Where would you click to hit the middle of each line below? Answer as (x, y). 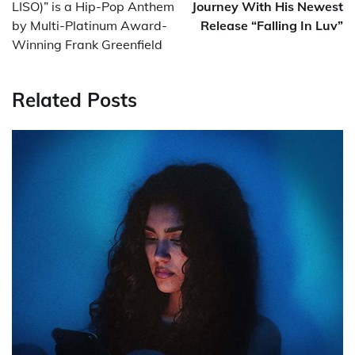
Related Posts (74, 100)
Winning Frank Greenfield (87, 45)
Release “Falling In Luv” (272, 26)
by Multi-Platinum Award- (90, 26)
